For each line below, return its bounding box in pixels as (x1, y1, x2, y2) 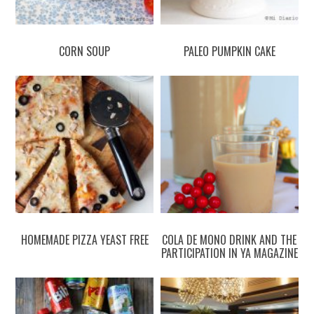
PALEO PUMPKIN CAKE (183, 42, 275, 60)
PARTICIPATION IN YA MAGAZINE (161, 245, 298, 262)
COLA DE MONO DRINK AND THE (162, 231, 297, 249)
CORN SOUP (59, 42, 111, 60)
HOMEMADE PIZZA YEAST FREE (20, 231, 149, 249)
